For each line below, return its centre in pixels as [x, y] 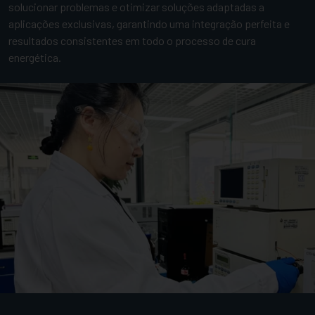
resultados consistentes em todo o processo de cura [132, 40]
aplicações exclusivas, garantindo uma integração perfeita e [149, 24]
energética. [35, 57]
